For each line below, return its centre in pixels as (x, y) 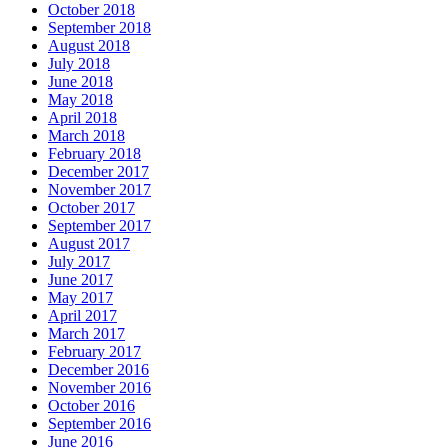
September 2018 (99, 28)
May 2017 (80, 298)
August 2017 (89, 244)
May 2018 (80, 100)
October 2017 (91, 208)
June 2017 (80, 280)
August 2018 (89, 46)
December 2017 (98, 172)
